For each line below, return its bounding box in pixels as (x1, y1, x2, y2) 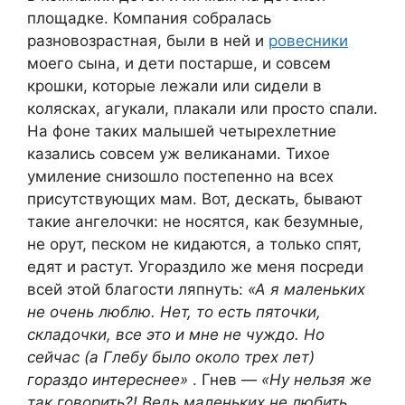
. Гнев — (193, 370, 261, 389)
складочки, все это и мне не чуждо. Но (27, 325, 325, 344)
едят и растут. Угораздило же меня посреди (27, 257, 363, 276)
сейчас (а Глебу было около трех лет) (27, 347, 315, 366)
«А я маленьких (248, 279, 365, 298)
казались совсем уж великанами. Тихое (27, 144, 330, 163)
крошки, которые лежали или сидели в (27, 76, 322, 95)
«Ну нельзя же (261, 370, 372, 389)
